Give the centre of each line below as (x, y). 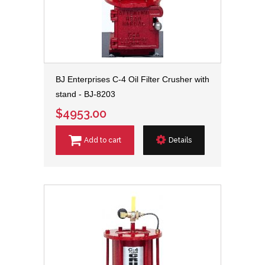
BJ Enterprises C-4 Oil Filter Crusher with (132, 79)
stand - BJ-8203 (85, 94)
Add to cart (103, 140)
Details (180, 140)
